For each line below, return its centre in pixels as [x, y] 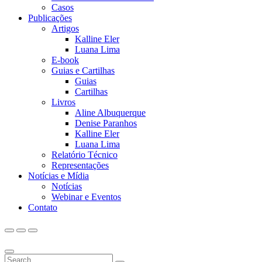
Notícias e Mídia [58, 176]
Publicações [50, 18]
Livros [63, 102]
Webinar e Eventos [86, 197]
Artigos [65, 28]
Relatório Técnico [85, 155]
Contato [43, 207]
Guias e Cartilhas [83, 70]
